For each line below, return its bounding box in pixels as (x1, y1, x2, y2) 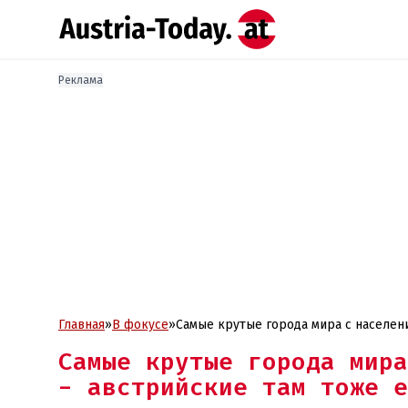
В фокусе (112, 317, 168, 332)
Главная (58, 317, 105, 332)
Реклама (58, 74, 103, 87)
